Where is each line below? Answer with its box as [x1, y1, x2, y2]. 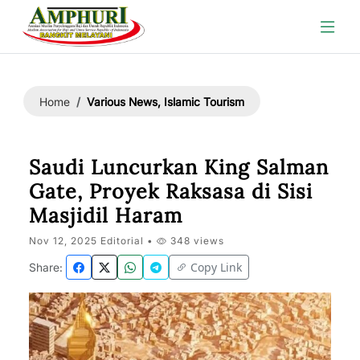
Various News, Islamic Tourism [87, 94, 244, 108]
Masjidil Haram [29, 202, 182, 228]
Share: [29, 260, 63, 274]
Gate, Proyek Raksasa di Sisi [29, 178, 313, 204]
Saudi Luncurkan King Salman [29, 154, 329, 180]
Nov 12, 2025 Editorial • [29, 235, 157, 247]
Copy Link [190, 260, 242, 275]
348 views [167, 235, 224, 247]
